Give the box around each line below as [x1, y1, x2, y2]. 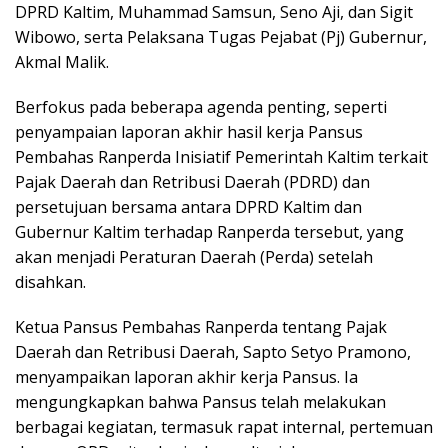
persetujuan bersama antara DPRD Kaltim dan [15, 196, 362, 219]
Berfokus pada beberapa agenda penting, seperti [15, 96, 387, 119]
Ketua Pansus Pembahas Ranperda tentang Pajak [15, 316, 387, 339]
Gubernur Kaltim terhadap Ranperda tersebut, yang [15, 221, 404, 244]
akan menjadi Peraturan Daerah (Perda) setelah [15, 246, 373, 269]
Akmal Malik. [15, 51, 109, 74]
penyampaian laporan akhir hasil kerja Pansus [15, 121, 363, 144]
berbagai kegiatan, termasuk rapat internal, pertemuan [15, 416, 433, 439]
